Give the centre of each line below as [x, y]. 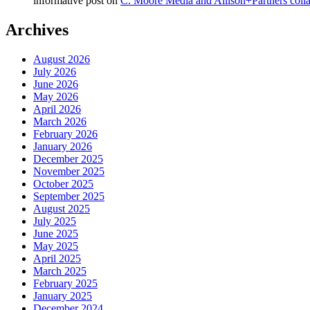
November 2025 [69, 172]
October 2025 [63, 184]
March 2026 [60, 122]
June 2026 [56, 84]
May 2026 [56, 97]
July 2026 [55, 72]
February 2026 [65, 134]
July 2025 [55, 221]
